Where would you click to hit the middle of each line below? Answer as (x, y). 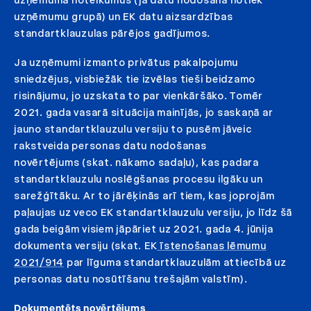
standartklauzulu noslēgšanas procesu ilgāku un (138, 179)
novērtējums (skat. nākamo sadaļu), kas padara (136, 162)
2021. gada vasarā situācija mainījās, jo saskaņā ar (144, 112)
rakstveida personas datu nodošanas (110, 145)
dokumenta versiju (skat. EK (86, 245)
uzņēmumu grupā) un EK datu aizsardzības (124, 16)
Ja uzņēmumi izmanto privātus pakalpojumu (126, 62)
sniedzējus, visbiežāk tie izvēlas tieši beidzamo (135, 79)
